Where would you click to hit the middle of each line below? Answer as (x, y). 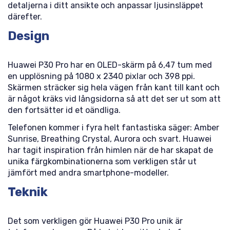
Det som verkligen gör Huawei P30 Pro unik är (95, 221)
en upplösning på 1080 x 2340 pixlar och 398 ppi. (101, 76)
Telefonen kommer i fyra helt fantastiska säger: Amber (113, 128)
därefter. (25, 17)
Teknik (28, 192)
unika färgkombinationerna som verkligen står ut (102, 161)
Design (28, 36)
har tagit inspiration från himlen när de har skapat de (110, 150)
